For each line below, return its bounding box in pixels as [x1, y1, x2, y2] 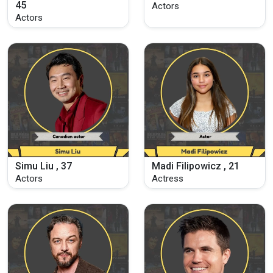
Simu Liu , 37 [15, 160, 72, 172]
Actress [152, 172, 183, 184]
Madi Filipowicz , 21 [152, 160, 239, 172]
